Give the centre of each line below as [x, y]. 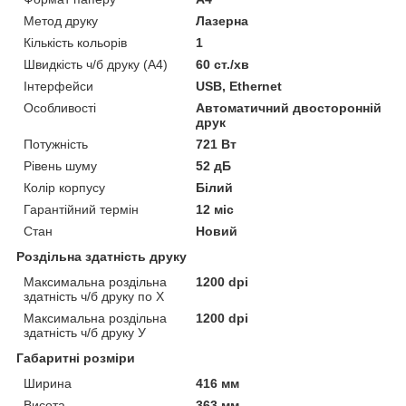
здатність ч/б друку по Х [94, 296]
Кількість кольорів [75, 42]
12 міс [215, 209]
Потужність [56, 144]
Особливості [60, 107]
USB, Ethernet [239, 86]
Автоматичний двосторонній [289, 107]
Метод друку [61, 20]
